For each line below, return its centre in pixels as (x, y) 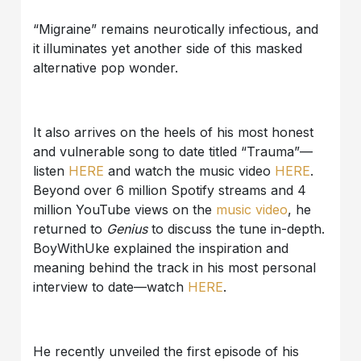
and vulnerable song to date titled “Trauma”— (173, 152)
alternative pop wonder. (106, 68)
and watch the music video (190, 171)
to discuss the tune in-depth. (237, 229)
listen (51, 171)
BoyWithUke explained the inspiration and (161, 249)
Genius (127, 229)
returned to (70, 229)
